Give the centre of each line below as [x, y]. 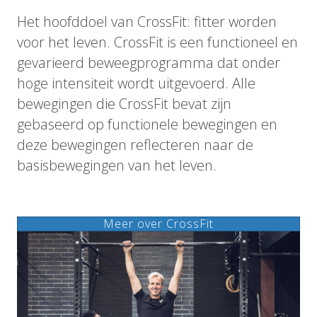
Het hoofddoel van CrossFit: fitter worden [147, 21]
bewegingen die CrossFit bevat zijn [124, 103]
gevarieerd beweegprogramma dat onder [149, 62]
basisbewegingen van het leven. [117, 165]
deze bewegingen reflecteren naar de [135, 144]
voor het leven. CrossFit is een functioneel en [157, 42]
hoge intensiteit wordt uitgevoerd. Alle [136, 83]
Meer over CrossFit [158, 223]
